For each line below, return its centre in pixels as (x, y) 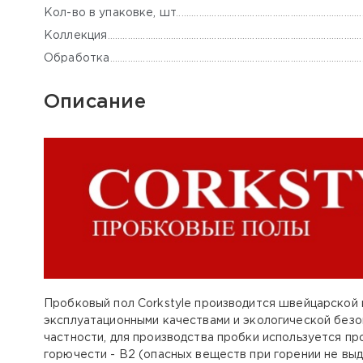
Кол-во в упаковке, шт (110, 13)
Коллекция (76, 35)
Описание (95, 102)
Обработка (77, 58)
